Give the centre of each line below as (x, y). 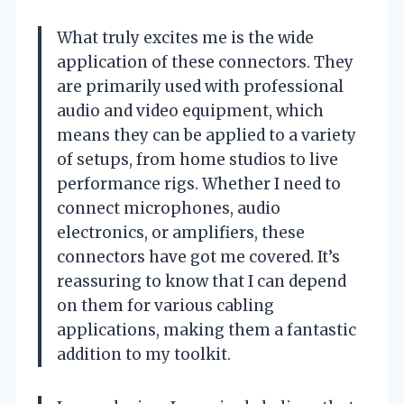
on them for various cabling (165, 305)
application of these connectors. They (205, 62)
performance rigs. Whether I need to (199, 184)
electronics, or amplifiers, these (181, 232)
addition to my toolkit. (144, 354)
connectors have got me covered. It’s (198, 257)
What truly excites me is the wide (185, 37)
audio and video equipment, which (190, 110)
